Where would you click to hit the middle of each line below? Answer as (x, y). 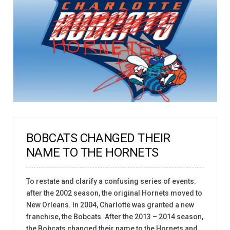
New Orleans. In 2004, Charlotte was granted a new (110, 205)
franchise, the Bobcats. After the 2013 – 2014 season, (115, 216)
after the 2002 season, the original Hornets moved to (114, 193)
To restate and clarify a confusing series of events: (111, 181)
